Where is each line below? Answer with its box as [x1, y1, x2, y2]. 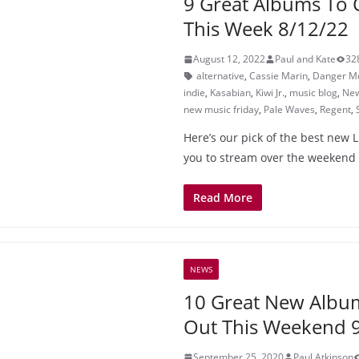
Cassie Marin [249, 69, 308, 83]
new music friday [184, 103, 259, 116]
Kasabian [210, 86, 251, 99]
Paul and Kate [275, 52, 336, 66]
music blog [289, 86, 337, 99]
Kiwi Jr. [256, 86, 284, 99]
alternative [196, 69, 244, 83]
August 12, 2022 [193, 52, 265, 66]
